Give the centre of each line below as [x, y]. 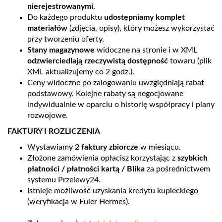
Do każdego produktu [66, 17]
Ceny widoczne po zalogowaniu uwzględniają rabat [116, 83]
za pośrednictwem [177, 169]
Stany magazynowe [61, 50]
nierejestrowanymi [60, 6]
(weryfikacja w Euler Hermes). [79, 202]
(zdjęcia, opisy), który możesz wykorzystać [141, 28]
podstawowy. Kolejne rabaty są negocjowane [105, 94]
